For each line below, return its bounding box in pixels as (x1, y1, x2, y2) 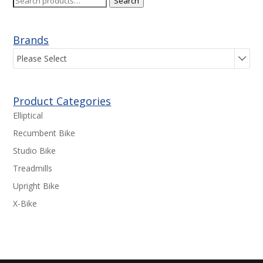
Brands (13, 33, 49, 48)
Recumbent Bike (13, 127, 76, 139)
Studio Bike (13, 145, 56, 157)
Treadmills (13, 163, 53, 174)
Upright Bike (13, 180, 60, 192)
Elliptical (13, 110, 43, 122)
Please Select (16, 52, 68, 64)
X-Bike (13, 198, 38, 210)
